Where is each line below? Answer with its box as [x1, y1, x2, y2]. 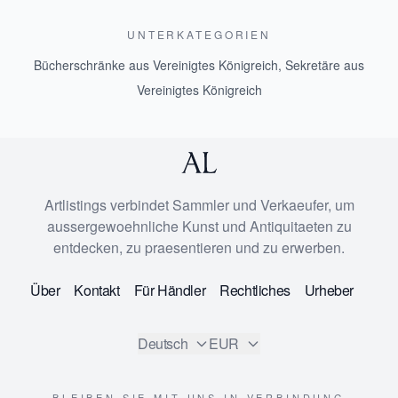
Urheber [304, 280, 354, 300]
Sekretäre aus [285, 56, 364, 74]
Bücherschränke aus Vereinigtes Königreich [34, 56, 278, 74]
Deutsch [137, 333, 188, 354]
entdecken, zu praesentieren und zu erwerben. [53, 237, 345, 258]
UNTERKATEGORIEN [126, 27, 272, 42]
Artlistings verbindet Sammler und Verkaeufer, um [44, 195, 354, 215]
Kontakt [74, 280, 120, 300]
